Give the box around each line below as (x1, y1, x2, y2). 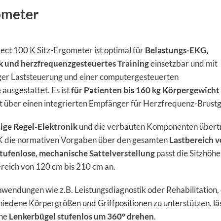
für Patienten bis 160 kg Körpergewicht (71, 85, 220, 96)
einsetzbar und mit (149, 58, 218, 69)
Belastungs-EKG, (145, 45, 208, 56)
